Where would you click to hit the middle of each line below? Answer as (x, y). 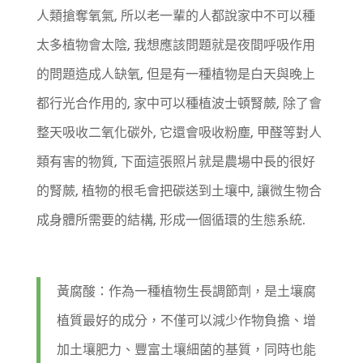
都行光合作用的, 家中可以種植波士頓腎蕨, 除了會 (179, 104)
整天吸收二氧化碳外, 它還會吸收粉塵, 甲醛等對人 (179, 133)
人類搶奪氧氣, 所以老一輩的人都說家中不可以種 (175, 16)
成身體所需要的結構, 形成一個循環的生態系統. (171, 220)
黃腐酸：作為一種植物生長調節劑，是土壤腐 (186, 292)
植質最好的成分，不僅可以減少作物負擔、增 (186, 321)
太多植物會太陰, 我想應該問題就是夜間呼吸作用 (175, 45)
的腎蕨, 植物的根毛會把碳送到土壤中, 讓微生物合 (179, 191)
